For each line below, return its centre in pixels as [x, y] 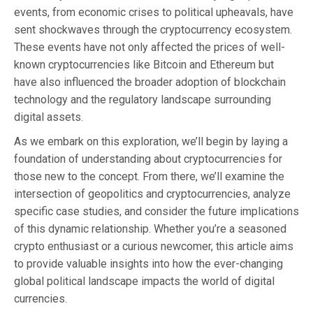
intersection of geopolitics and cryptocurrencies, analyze [152, 194]
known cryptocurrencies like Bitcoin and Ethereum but [144, 64]
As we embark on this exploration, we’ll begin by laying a [151, 141]
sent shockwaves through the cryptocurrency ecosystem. [153, 29]
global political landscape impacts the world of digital [144, 281]
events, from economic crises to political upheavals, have [154, 12]
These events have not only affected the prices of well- [150, 47]
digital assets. [49, 117]
